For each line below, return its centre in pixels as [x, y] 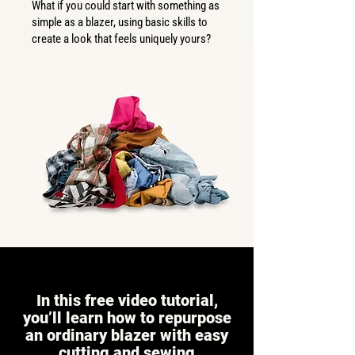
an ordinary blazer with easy [127, 335]
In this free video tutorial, [127, 300]
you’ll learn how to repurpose [127, 318]
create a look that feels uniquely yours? [121, 39]
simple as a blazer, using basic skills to [120, 22]
